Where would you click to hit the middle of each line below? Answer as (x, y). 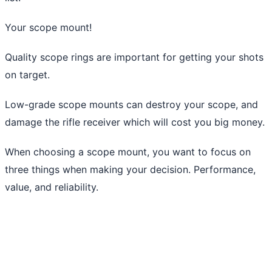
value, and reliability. (52, 187)
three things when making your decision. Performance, (130, 169)
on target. (27, 74)
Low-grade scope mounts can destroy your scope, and (131, 104)
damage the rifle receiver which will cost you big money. (135, 122)
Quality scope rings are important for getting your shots (134, 57)
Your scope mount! (48, 27)
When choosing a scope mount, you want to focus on (128, 151)
